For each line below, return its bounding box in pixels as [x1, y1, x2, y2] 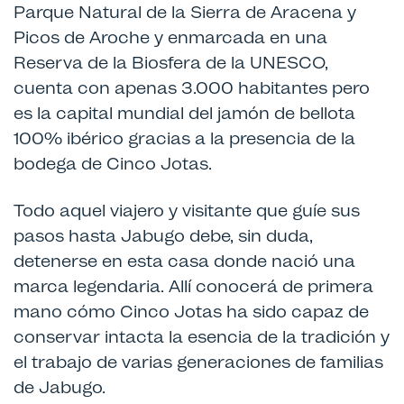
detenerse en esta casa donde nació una [14, 250, 355, 272]
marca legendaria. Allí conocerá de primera [14, 275, 373, 298]
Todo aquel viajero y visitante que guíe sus [14, 199, 360, 222]
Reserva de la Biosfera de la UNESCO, [14, 51, 328, 74]
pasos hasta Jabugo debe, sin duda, [14, 225, 313, 247]
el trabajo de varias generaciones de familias [14, 351, 383, 373]
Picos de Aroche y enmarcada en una [14, 26, 327, 49]
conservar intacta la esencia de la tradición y [14, 326, 390, 348]
